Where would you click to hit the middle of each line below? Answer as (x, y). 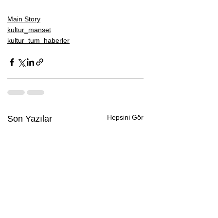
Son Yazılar (30, 118)
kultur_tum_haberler (38, 40)
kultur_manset (29, 29)
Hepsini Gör (125, 117)
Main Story (24, 19)
